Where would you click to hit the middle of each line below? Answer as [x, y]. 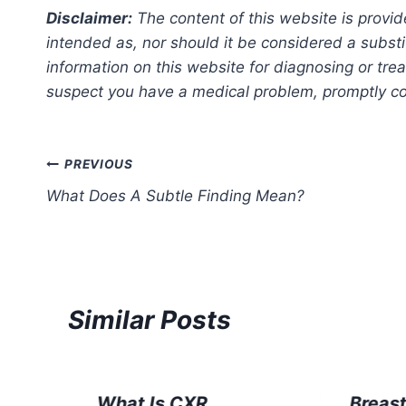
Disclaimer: [89, 18]
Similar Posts [150, 319]
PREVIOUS [99, 164]
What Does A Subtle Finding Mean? [175, 195]
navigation [110, 208]
